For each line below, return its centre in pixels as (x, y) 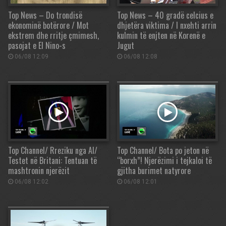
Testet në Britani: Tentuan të (52, 161)
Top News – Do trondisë (45, 15)
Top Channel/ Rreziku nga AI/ (53, 151)
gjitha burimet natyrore (154, 171)
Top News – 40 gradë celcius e (165, 15)
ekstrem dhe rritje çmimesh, (53, 36)
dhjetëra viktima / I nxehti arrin (167, 25)
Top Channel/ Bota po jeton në (163, 151)
